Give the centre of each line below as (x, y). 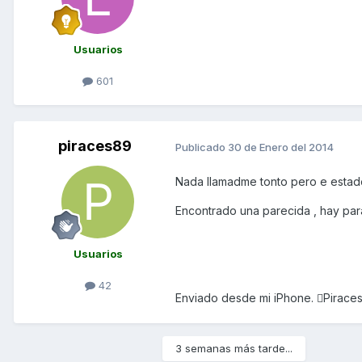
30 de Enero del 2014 (281, 147)
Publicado (202, 147)
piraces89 (95, 146)
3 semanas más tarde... (234, 349)
